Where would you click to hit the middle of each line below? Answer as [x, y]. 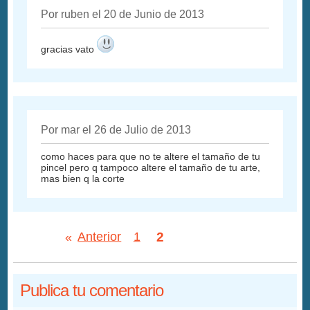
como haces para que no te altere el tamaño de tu [151, 156]
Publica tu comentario [92, 290]
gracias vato [69, 49]
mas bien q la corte [83, 178]
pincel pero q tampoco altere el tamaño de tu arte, [151, 167]
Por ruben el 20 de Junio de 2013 [123, 14]
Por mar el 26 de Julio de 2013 [116, 129]
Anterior [100, 237]
